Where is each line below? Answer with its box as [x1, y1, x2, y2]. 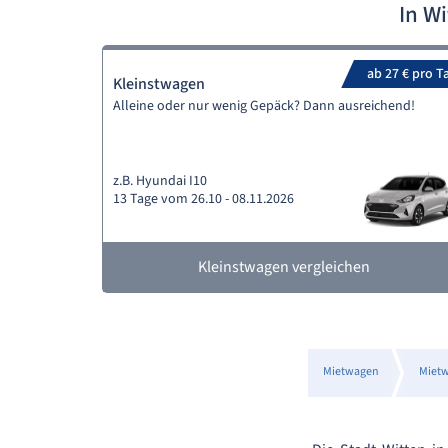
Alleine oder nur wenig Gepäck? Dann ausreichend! [113, 96, 415, 116]
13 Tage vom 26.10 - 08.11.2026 [113, 189, 294, 209]
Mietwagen [322, 363, 379, 380]
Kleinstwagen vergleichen [197, 256, 370, 278]
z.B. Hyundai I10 [113, 171, 207, 191]
